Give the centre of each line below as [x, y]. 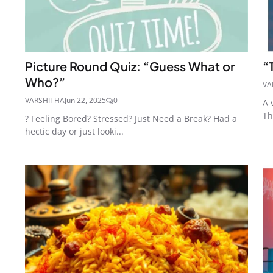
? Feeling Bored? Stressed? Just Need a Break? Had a [131, 118]
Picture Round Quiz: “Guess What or [130, 66]
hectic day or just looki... [74, 131]
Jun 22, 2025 [85, 100]
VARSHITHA [45, 100]
